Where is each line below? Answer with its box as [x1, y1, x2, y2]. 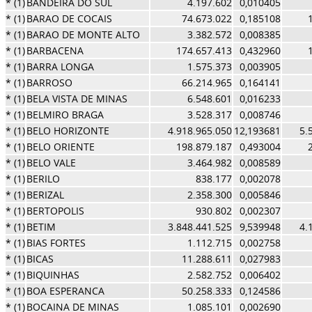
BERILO [26, 172, 60, 185]
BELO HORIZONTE [26, 124, 109, 137]
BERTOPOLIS [26, 204, 84, 217]
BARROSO [26, 76, 72, 89]
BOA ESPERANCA [26, 284, 104, 297]
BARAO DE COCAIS [26, 12, 112, 25]
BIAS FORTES [26, 236, 86, 249]
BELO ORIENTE [26, 140, 95, 153]
